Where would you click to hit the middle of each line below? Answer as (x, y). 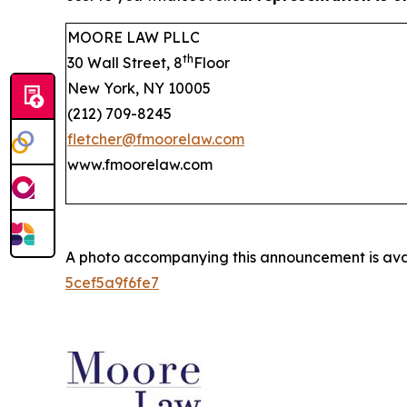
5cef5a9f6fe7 (112, 282)
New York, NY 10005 (139, 88)
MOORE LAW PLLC (134, 37)
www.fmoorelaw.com (140, 164)
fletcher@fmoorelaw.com (156, 139)
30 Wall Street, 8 (125, 62)
